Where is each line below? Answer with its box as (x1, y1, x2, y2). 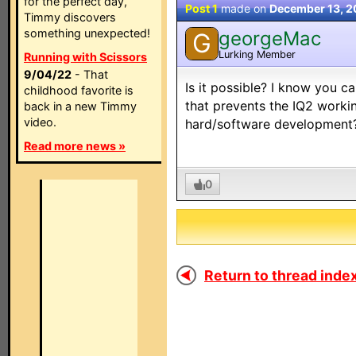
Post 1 (185, 2, 218, 15)
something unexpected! (24, 26, 150, 40)
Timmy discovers (24, 10, 116, 24)
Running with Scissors (24, 50, 147, 64)
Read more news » (24, 139, 126, 153)
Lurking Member (219, 48, 296, 60)
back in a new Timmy (24, 99, 137, 113)
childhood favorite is (24, 83, 133, 97)
